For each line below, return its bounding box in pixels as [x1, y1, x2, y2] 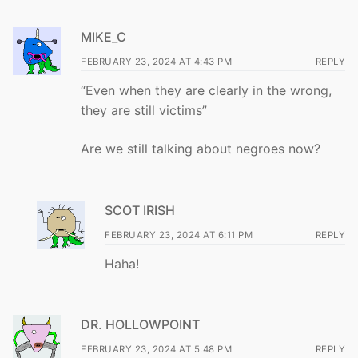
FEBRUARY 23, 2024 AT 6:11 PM [105, 229, 253, 241]
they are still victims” [81, 102, 207, 119]
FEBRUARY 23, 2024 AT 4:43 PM [81, 56, 232, 68]
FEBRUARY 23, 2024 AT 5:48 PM [81, 344, 232, 356]
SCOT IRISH [105, 201, 175, 218]
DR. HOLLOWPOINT [81, 316, 200, 333]
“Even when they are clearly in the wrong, [81, 82, 332, 99]
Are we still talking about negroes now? [81, 140, 320, 157]
